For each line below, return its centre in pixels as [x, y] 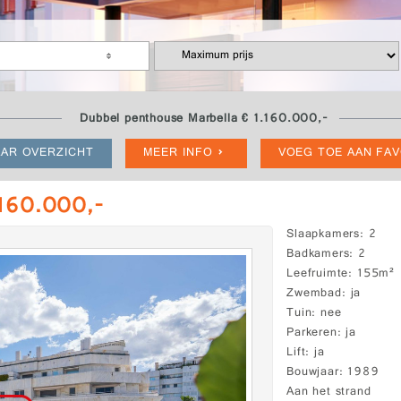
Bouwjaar [313, 373]
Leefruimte [318, 274]
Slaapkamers [324, 235]
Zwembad [314, 294]
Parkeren [312, 333]
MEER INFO [178, 154]
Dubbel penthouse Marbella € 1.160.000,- [204, 119]
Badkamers [318, 255]
